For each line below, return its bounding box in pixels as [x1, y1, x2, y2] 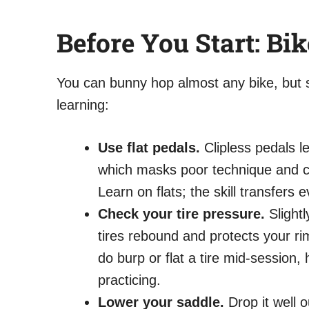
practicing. [98, 272, 161, 288]
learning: [57, 97, 109, 112]
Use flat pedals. [98, 139, 200, 155]
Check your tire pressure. [98, 206, 265, 221]
